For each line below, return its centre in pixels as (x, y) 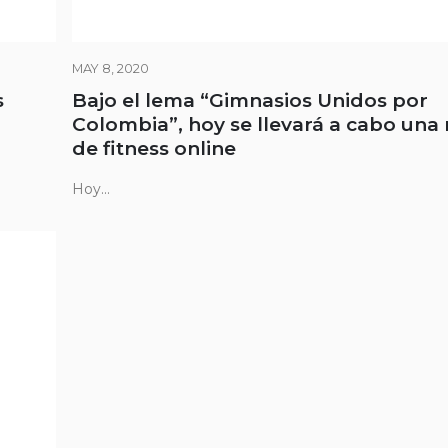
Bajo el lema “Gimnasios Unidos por (250, 100)
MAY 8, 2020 (110, 68)
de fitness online (154, 148)
